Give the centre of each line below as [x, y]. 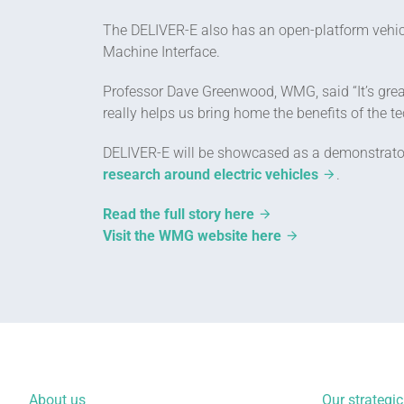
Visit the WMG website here [192, 235]
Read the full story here [179, 214]
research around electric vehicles [211, 174]
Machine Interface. [161, 51]
